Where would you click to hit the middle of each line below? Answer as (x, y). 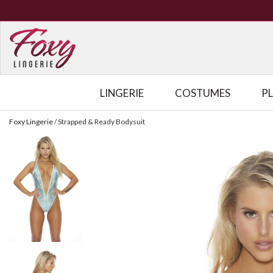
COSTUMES (203, 93)
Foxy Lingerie (31, 122)
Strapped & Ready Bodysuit (101, 122)
